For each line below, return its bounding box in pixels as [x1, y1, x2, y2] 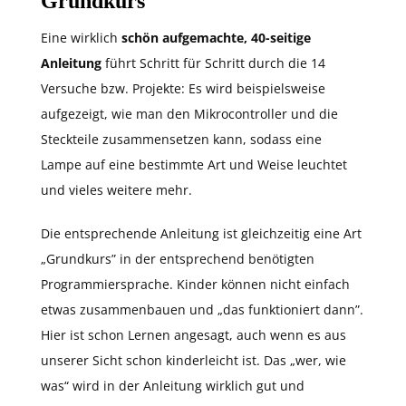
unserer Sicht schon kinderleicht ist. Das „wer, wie [41, 352, 346, 370]
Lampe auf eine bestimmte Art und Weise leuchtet [41, 156, 347, 174]
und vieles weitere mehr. [41, 181, 192, 199]
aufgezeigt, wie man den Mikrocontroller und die [41, 105, 338, 123]
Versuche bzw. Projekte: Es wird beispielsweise [41, 80, 325, 98]
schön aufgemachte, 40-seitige [121, 29, 311, 47]
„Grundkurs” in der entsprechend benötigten [41, 250, 314, 268]
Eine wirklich [41, 29, 121, 47]
